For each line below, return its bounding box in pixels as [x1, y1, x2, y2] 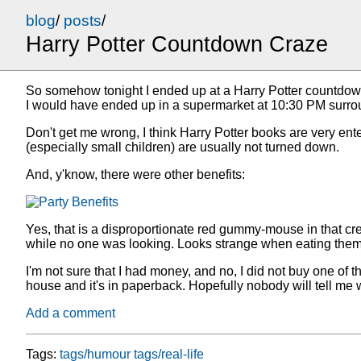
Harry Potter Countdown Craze [26, 32, 328, 57]
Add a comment [26, 306, 115, 321]
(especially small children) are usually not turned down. [26, 140, 339, 155]
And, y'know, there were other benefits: [26, 168, 245, 182]
